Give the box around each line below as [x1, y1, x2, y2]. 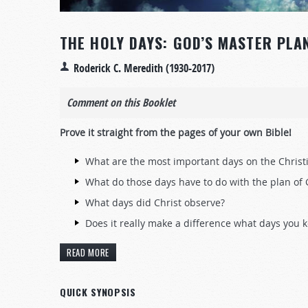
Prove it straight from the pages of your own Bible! [60, 125, 291, 139]
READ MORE [67, 245, 109, 259]
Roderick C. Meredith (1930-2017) [74, 60, 214, 76]
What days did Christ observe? [85, 195, 225, 209]
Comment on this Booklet [67, 94, 175, 110]
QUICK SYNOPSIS [60, 284, 136, 299]
